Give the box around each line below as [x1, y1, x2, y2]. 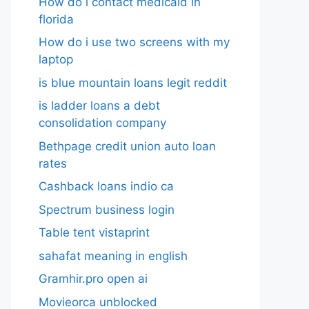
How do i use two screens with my [39, 35, 230, 49]
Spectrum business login [39, 202, 175, 217]
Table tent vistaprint [39, 226, 150, 239]
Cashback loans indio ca [39, 179, 174, 193]
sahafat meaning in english [39, 248, 188, 263]
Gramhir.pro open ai [39, 272, 148, 286]
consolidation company [39, 116, 166, 130]
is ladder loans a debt [39, 99, 160, 112]
